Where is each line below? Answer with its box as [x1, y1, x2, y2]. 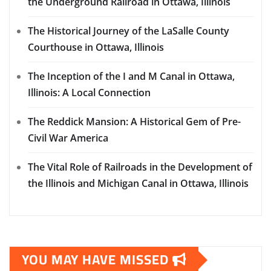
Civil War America [28, 131, 108, 145]
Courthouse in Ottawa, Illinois [28, 41, 164, 54]
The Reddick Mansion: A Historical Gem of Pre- [28, 115, 241, 129]
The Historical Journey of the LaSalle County [28, 24, 229, 38]
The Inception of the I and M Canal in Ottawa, [28, 70, 235, 83]
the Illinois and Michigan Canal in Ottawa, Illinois [28, 177, 249, 191]
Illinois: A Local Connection [28, 86, 151, 100]
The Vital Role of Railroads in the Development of [28, 160, 252, 174]
